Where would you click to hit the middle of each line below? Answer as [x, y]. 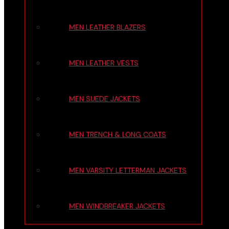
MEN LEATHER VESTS [104, 63]
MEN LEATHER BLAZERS [107, 27]
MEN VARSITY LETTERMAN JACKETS [128, 170]
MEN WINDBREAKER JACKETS [117, 206]
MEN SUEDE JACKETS [105, 99]
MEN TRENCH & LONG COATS [118, 134]
